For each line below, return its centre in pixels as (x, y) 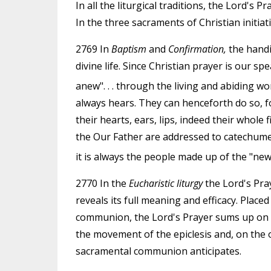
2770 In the (102, 184)
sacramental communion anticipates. (158, 251)
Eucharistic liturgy (165, 184)
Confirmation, (197, 49)
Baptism (129, 49)
